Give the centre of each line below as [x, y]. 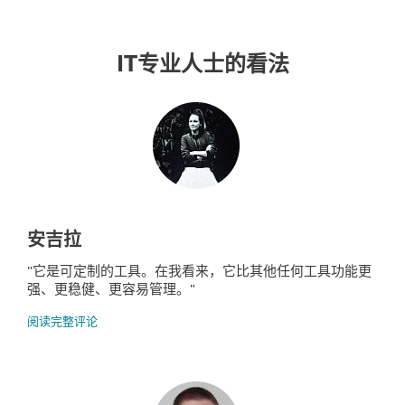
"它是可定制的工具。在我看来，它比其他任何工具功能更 [199, 270]
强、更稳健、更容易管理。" [111, 288]
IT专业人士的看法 [202, 65]
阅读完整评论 [62, 322]
